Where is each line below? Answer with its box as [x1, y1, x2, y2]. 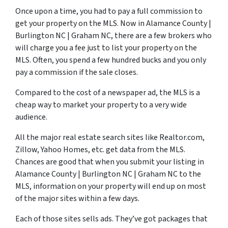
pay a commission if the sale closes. [15, 67, 138, 78]
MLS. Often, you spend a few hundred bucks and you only [15, 54, 206, 66]
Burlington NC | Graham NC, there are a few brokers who [15, 30, 212, 41]
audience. [15, 111, 47, 123]
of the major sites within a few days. [15, 193, 139, 204]
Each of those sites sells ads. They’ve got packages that [15, 213, 208, 224]
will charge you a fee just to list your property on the [15, 42, 197, 53]
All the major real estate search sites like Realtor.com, [15, 132, 205, 143]
